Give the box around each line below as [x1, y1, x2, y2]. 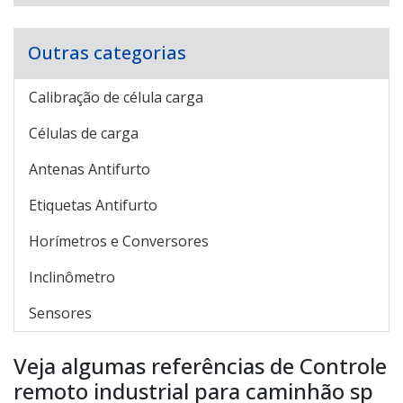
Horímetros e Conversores [29, 231, 209, 251]
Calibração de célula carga [29, 87, 203, 107]
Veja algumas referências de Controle [13, 351, 387, 381]
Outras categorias [28, 40, 186, 65]
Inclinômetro [29, 267, 115, 287]
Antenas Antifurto [29, 159, 150, 179]
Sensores [29, 303, 92, 323]
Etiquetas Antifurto [29, 195, 157, 215]
